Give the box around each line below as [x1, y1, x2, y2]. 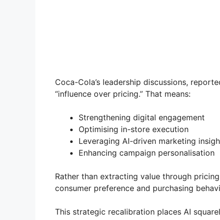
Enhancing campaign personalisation [79, 148, 215, 158]
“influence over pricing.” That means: [55, 89, 191, 99]
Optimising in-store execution [79, 124, 189, 135]
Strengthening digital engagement [79, 112, 205, 123]
